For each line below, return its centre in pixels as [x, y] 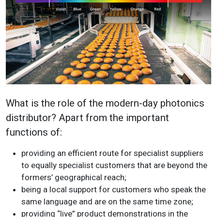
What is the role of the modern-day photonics [105, 103]
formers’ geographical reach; [74, 177]
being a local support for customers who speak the [114, 189]
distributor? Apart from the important [87, 117]
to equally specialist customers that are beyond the [114, 165]
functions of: [34, 132]
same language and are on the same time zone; [107, 201]
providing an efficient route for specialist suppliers [112, 153]
